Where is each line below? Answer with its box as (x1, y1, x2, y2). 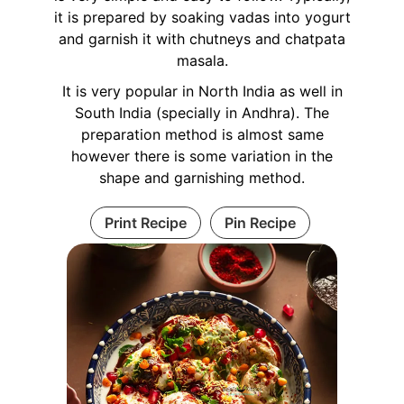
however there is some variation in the (71, 146, 333, 165)
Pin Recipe (224, 213, 296, 232)
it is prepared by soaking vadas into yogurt (53, 7, 351, 26)
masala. (176, 50, 228, 69)
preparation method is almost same (80, 124, 324, 143)
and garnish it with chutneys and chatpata (59, 29, 345, 48)
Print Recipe (104, 213, 187, 232)
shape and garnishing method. (99, 168, 305, 187)
